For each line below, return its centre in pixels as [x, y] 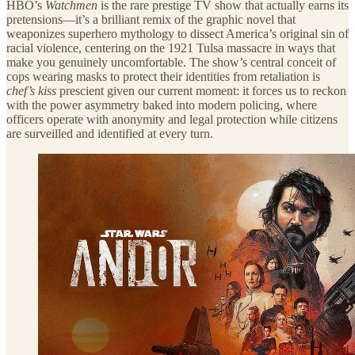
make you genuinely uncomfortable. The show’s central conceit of [171, 62]
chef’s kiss [31, 90]
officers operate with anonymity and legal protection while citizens [172, 119]
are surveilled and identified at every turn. [110, 133]
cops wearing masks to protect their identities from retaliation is [163, 76]
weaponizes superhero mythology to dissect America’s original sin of [177, 33]
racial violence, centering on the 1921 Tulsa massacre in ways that [171, 48]
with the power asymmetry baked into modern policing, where [162, 105]
